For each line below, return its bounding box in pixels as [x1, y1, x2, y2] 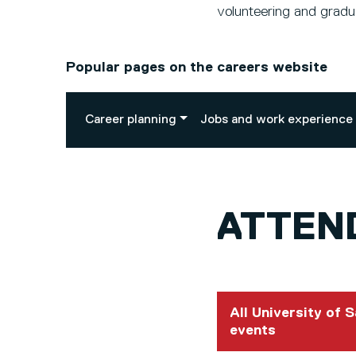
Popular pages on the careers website [66, 60, 327, 75]
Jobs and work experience [199, 114, 353, 127]
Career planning [85, 114, 176, 127]
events [230, 323, 276, 338]
